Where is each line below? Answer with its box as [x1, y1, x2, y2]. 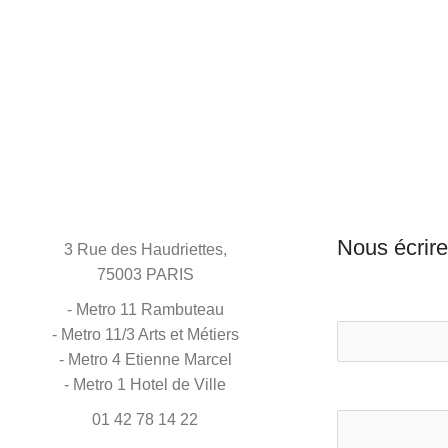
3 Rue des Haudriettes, [63, 240, 227, 258]
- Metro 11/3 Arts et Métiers [51, 325, 239, 343]
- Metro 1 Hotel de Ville [64, 375, 227, 393]
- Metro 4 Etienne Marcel [58, 350, 232, 368]
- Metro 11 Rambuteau [66, 300, 224, 318]
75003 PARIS [96, 265, 194, 283]
